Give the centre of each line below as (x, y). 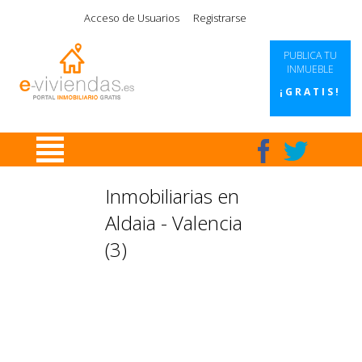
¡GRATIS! (310, 92)
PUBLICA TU (310, 55)
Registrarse (220, 18)
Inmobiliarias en (172, 196)
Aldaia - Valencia (173, 223)
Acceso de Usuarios (132, 18)
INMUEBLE (310, 69)
